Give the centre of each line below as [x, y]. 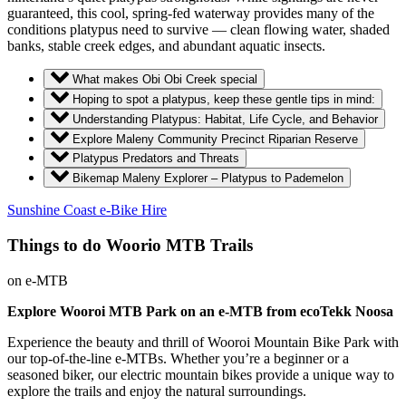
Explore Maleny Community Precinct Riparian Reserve [215, 139]
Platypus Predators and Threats [156, 159]
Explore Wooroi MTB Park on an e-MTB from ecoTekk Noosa [200, 311]
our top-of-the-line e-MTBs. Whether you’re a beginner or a [178, 358]
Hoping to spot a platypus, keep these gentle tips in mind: [224, 99]
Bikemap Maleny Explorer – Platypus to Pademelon [208, 179]
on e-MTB [38, 280]
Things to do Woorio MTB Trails [130, 245]
